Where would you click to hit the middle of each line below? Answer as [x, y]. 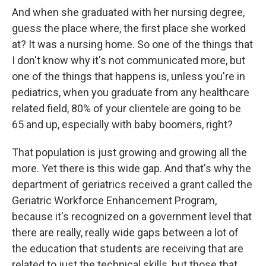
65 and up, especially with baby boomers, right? [122, 125]
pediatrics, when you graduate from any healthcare [131, 93]
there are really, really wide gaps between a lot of [125, 233]
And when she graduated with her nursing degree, [128, 12]
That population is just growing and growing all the [129, 153]
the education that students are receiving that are [128, 249]
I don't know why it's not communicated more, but [129, 61]
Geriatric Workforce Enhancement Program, [114, 201]
